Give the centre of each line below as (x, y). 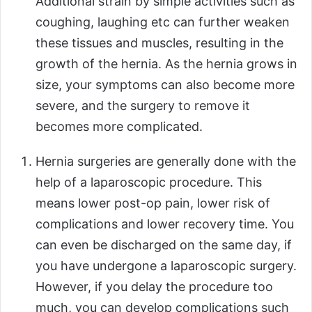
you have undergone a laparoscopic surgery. (166, 265)
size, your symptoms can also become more (165, 84)
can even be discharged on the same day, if (164, 244)
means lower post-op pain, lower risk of (153, 203)
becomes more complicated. (124, 126)
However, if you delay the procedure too (154, 286)
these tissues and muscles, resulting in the (159, 42)
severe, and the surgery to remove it (143, 105)
